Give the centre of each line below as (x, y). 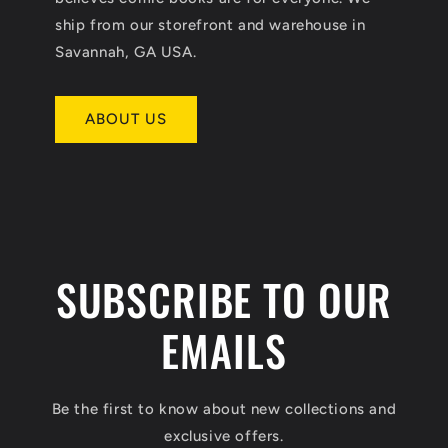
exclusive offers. (224, 435)
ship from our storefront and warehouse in (210, 24)
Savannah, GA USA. (126, 51)
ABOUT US (126, 119)
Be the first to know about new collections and (224, 408)
